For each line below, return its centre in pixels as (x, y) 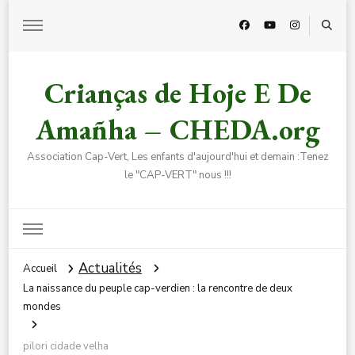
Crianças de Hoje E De (177, 93)
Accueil (40, 269)
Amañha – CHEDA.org (177, 129)
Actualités (110, 268)
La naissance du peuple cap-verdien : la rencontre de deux (158, 288)
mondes (42, 306)
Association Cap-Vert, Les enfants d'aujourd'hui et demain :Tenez (177, 157)
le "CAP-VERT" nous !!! (177, 175)
